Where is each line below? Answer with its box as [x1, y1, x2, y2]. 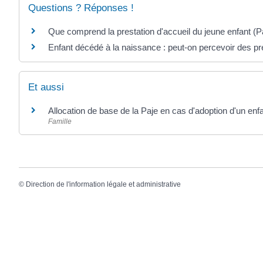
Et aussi [28, 82, 64, 93]
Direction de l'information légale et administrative [26, 180, 181, 189]
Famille [48, 117, 72, 126]
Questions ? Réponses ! [28, 2, 134, 14]
